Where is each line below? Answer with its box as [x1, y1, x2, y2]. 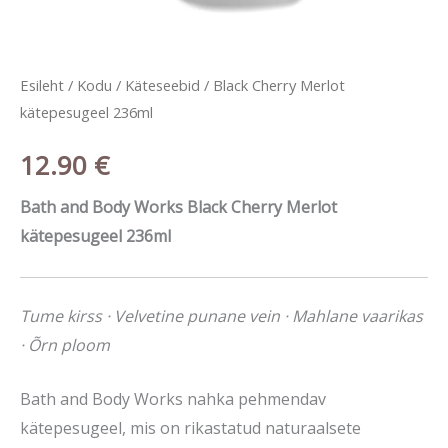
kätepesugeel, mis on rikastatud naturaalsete [20, 417, 361, 439]
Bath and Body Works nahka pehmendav [20, 388, 326, 410]
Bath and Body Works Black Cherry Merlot [20, 196, 337, 219]
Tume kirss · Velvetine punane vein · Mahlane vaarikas [20, 304, 423, 327]
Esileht [20, 74, 64, 95]
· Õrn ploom [20, 333, 110, 356]
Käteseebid [125, 74, 200, 95]
